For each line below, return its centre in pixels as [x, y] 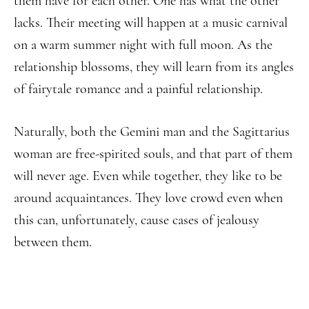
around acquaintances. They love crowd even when [148, 198]
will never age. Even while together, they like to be [148, 176]
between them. [53, 242]
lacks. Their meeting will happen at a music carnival [151, 23]
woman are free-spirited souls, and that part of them [153, 154]
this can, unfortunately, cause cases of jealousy [137, 220]
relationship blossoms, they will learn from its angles [154, 67]
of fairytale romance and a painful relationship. [138, 89]
